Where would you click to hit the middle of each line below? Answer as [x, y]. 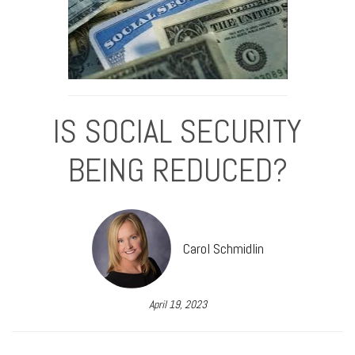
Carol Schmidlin [223, 248]
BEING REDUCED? [177, 170]
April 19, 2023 [177, 304]
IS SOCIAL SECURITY [177, 131]
